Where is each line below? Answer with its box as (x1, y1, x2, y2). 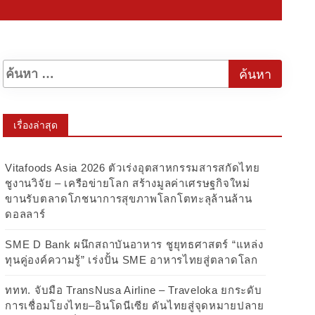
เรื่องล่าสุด (13, 120, 58, 131)
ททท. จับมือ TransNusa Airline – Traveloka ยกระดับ (5, 284, 262, 296)
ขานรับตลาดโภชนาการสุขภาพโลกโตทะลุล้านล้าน (5, 193, 252, 205)
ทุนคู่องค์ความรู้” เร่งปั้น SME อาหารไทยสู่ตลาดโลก (5, 254, 258, 266)
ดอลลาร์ (5, 208, 46, 220)
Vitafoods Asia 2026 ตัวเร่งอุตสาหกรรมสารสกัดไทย (5, 162, 260, 174)
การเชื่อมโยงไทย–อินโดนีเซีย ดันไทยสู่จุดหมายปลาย (5, 300, 264, 311)
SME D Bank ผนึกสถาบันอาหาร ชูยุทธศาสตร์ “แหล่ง (5, 238, 264, 250)
